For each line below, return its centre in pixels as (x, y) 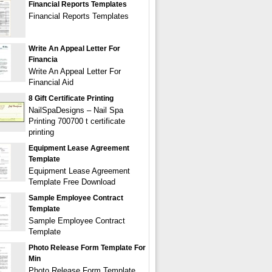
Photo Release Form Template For (87, 248)
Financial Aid (51, 82)
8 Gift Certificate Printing (71, 98)
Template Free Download (72, 182)
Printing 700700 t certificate (77, 121)
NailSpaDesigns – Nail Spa (76, 110)
